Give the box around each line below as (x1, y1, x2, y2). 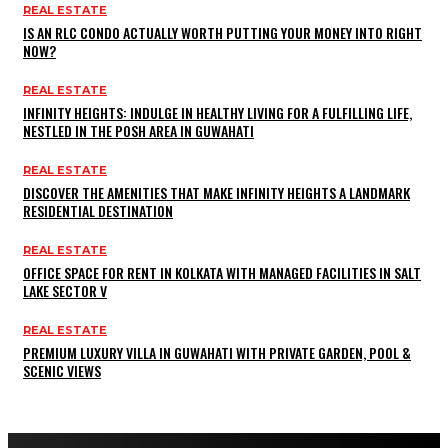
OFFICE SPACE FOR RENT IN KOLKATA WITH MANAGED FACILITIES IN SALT (23, 261, 421, 283)
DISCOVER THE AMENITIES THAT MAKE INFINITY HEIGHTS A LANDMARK (23, 181, 410, 203)
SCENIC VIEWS (23, 359, 101, 381)
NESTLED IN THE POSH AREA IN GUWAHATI (23, 119, 254, 141)
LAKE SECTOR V (23, 279, 107, 301)
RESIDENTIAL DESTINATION (23, 199, 173, 221)
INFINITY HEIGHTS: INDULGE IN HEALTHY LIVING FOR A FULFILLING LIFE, (23, 101, 412, 123)
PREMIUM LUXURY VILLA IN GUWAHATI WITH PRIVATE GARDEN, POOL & (23, 341, 411, 363)
